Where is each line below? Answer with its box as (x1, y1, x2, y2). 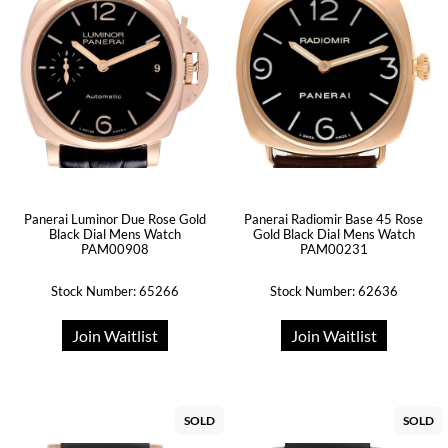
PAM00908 (80, 241, 149, 257)
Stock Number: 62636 (269, 283, 398, 299)
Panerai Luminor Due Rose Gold (23, 211, 206, 227)
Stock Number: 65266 (50, 283, 179, 299)
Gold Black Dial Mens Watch (252, 226, 415, 242)
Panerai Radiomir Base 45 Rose (244, 211, 423, 227)
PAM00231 (299, 241, 368, 257)
